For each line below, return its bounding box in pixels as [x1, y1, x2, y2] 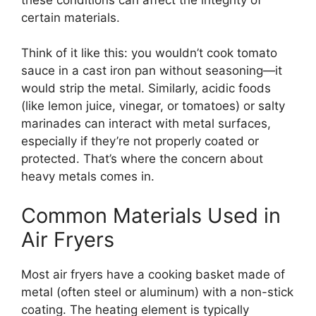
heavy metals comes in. [21, 169, 154, 184]
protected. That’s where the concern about [21, 152, 263, 166]
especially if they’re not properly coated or [21, 134, 259, 149]
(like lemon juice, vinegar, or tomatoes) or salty [21, 99, 285, 114]
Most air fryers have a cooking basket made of [21, 267, 285, 281]
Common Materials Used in [21, 202, 281, 228]
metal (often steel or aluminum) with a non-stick [21, 284, 293, 299]
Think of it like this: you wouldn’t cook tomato [21, 46, 277, 61]
